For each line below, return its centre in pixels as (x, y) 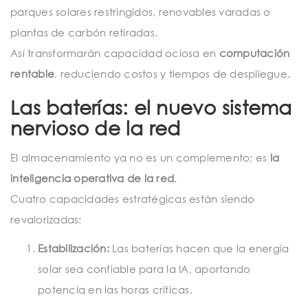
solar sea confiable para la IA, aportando (144, 268)
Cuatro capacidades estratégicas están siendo (132, 199)
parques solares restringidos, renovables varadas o (141, 11)
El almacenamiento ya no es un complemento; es (140, 158)
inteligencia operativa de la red (92, 178)
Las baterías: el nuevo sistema (151, 108)
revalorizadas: (46, 220)
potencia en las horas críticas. (115, 289)
